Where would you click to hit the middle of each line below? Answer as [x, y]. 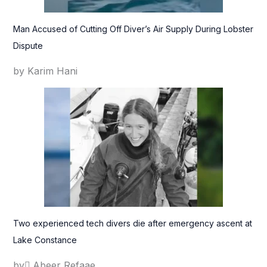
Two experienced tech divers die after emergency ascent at [132, 223]
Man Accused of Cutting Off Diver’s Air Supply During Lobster [133, 29]
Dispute [28, 45]
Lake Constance [45, 240]
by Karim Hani [45, 71]
